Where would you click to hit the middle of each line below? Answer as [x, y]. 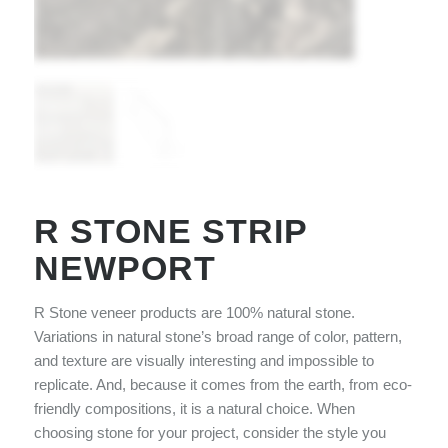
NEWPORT [124, 268]
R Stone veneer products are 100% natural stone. [194, 312]
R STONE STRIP [170, 231]
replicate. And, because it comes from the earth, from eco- [222, 384]
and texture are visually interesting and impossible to [203, 360]
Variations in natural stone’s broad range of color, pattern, [217, 336]
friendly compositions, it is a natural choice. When [194, 408]
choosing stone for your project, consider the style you [209, 432]
